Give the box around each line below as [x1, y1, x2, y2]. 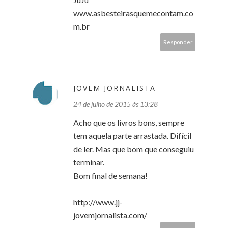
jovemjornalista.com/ [73, 210, 147, 220]
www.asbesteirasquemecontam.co [73, 8, 193, 18]
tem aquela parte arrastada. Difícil [73, 130, 191, 140]
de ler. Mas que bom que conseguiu [73, 144, 194, 154]
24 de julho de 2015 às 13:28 [73, 99, 158, 108]
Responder [163, 38, 193, 45]
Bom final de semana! [73, 170, 148, 180]
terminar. [73, 157, 104, 167]
